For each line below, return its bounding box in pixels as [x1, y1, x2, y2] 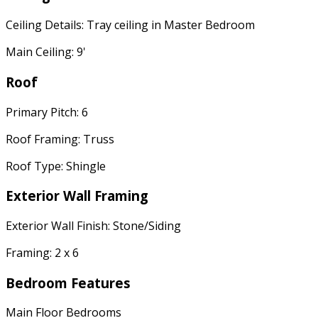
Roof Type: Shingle [6, 158, 106, 174]
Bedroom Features [6, 273, 131, 292]
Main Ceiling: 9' [6, 44, 86, 60]
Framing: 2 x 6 [6, 244, 79, 261]
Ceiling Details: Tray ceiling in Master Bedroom [6, 17, 255, 33]
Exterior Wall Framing [6, 187, 148, 205]
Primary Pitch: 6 [6, 104, 88, 120]
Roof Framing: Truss [6, 131, 114, 147]
